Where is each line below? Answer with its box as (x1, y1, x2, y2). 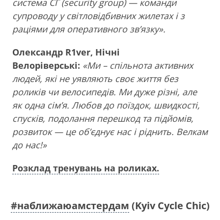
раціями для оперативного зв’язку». (12, 23, 165, 35)
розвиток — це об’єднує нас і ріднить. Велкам (12, 126, 208, 138)
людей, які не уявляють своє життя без (12, 73, 178, 85)
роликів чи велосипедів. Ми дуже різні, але (12, 86, 197, 98)
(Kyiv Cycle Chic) (129, 199, 210, 213)
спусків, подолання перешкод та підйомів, (12, 112, 193, 125)
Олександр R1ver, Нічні (12, 46, 120, 58)
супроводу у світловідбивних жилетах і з (12, 10, 185, 22)
